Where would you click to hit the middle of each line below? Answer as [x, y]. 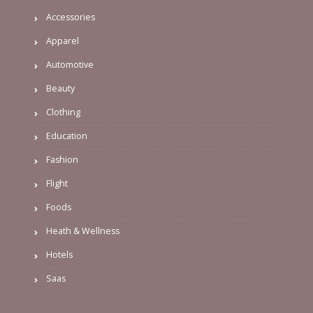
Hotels [59, 254]
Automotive [70, 64]
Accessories [71, 17]
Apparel [63, 41]
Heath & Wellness [83, 231]
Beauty [60, 88]
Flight [57, 183]
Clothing [63, 112]
